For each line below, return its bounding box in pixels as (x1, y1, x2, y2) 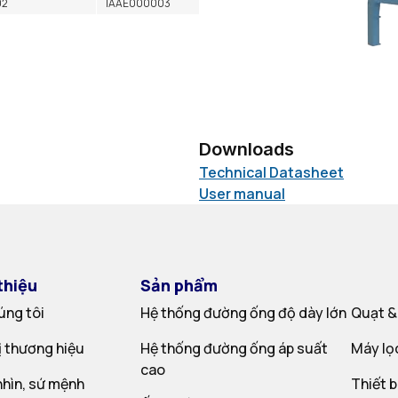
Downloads (199, 139, 294, 160)
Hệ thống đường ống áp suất (139, 338, 328, 358)
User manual (199, 184, 285, 203)
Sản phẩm (139, 275, 218, 296)
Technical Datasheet (199, 163, 344, 182)
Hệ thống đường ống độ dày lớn (139, 303, 346, 322)
